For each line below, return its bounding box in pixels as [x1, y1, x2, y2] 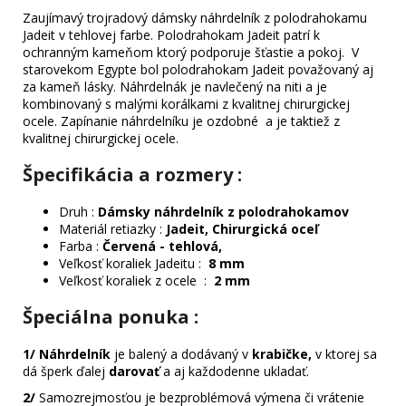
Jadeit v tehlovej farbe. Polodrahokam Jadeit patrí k [23, 26, 320, 44]
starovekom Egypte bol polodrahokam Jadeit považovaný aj [23, 61, 373, 79]
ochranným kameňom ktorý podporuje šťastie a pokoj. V [23, 43, 359, 62]
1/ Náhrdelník [23, 345, 114, 363]
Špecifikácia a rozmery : [23, 162, 242, 188]
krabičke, [252, 345, 315, 363]
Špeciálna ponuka [23, 304, 189, 330]
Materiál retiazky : [59, 220, 166, 238]
